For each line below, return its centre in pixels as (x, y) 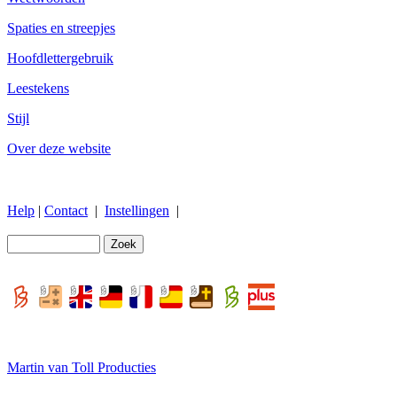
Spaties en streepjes (61, 27)
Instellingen (137, 210)
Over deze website (59, 148)
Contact (66, 210)
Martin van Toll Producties (82, 367)
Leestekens (38, 88)
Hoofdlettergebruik (60, 58)
